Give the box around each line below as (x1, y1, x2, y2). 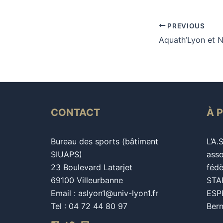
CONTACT (51, 107, 100, 119)
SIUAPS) (51, 149, 82, 160)
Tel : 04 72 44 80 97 (51, 201, 127, 212)
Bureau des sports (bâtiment (51, 136, 158, 147)
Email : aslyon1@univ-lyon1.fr (51, 188, 158, 199)
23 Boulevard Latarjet (51, 162, 132, 173)
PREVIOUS (165, 21, 205, 30)
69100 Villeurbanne (51, 175, 123, 186)
